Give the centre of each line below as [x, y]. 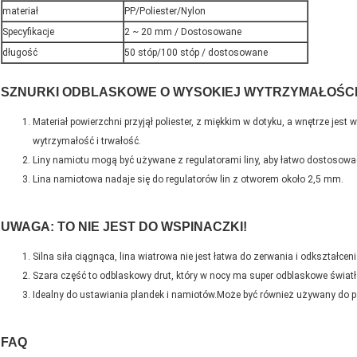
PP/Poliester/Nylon [165, 12]
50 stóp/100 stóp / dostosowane [196, 53]
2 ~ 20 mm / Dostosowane [183, 32]
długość [20, 53]
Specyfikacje [28, 32]
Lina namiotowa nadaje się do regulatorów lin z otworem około [170, 180]
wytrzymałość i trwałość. [87, 141]
